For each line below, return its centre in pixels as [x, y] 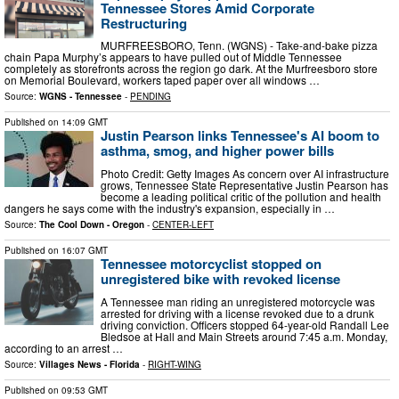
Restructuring [144, 23]
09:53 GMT [85, 390]
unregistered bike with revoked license [220, 278]
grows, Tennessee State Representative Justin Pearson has [244, 184]
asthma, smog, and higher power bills [217, 151]
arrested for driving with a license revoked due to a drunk [237, 313]
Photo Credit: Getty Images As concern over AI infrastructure [245, 173]
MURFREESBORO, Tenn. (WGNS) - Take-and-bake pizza [239, 45]
